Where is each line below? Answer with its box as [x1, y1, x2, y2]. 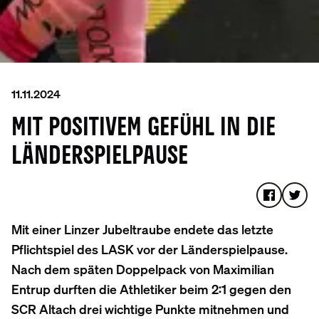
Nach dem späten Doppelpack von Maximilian [11, 260, 274, 277]
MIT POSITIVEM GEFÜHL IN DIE [11, 115, 276, 140]
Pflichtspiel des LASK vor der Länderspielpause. [11, 240, 288, 257]
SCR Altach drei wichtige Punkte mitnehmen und [11, 300, 289, 317]
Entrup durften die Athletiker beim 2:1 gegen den [11, 280, 291, 297]
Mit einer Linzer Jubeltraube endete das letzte [11, 220, 273, 237]
